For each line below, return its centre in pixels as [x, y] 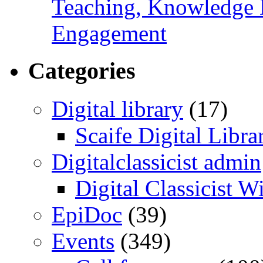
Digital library [117, 109]
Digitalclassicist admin [156, 161]
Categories [82, 71]
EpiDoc [87, 214]
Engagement [109, 33]
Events [83, 241]
